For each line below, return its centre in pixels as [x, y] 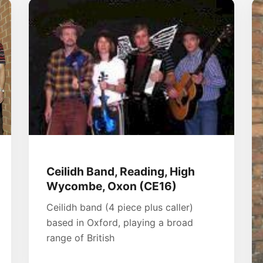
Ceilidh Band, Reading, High [121, 171]
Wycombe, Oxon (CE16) [112, 186]
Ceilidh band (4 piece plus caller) [120, 207]
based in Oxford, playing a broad [120, 222]
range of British [80, 237]
